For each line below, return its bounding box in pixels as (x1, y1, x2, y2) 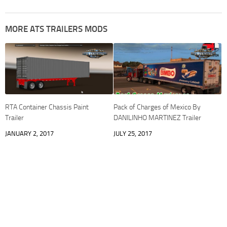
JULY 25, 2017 (113, 129, 152, 137)
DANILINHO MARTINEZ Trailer (113, 113, 201, 122)
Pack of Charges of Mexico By (113, 102, 201, 111)
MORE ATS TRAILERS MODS (5, 24, 107, 34)
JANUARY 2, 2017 (5, 129, 54, 137)
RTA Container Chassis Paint (5, 102, 89, 111)
